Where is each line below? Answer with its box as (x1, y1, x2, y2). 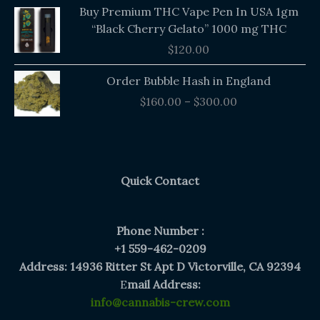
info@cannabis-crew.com (90, 295, 230, 310)
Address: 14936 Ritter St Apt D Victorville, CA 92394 (19, 259, 301, 274)
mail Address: (126, 277, 201, 292)
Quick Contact (121, 174, 199, 189)
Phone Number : (116, 224, 204, 239)
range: (236, 83, 272, 98)
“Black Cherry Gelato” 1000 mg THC (91, 21, 286, 36)
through (236, 117, 281, 132)
